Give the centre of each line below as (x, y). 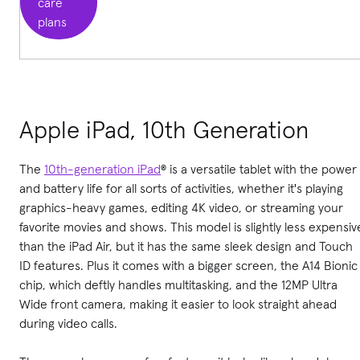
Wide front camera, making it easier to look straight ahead (178, 303)
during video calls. (68, 323)
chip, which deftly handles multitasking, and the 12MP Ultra (178, 284)
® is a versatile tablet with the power (259, 168)
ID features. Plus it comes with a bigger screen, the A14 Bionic (188, 265)
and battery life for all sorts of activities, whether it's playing (181, 188)
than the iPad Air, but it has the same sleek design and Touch (186, 245)
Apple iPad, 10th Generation (164, 129)
